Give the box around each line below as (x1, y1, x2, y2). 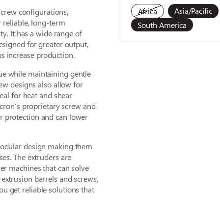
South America (137, 20, 187, 30)
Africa (137, 6, 157, 17)
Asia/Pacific (174, 5, 212, 16)
